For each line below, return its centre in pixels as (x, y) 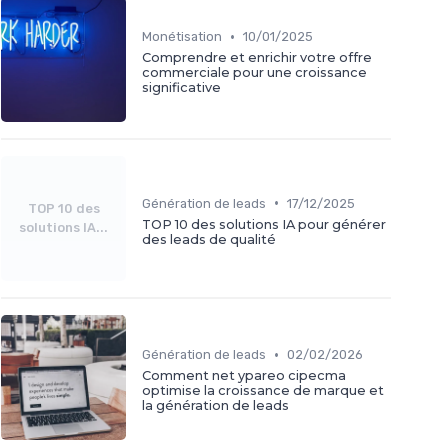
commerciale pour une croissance (254, 73)
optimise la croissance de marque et (263, 391)
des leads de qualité (209, 239)
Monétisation (182, 37)
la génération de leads (215, 406)
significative (181, 88)
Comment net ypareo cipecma (244, 376)
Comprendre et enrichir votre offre (257, 58)
